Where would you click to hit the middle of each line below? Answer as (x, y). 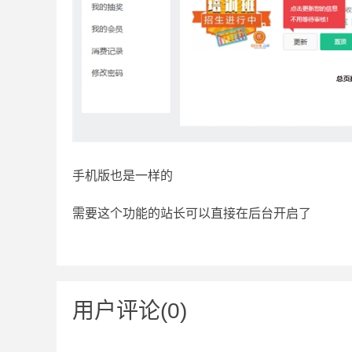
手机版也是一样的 (123, 176)
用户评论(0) (130, 311)
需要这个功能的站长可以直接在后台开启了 (192, 214)
